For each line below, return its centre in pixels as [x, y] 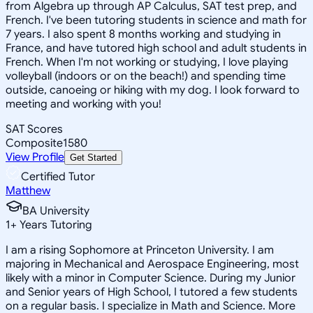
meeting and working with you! [83, 104]
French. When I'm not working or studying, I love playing [147, 62]
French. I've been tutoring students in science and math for [156, 20]
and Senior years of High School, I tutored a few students [152, 292]
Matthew [28, 190]
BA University [56, 211]
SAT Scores [34, 129]
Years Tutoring [54, 225]
